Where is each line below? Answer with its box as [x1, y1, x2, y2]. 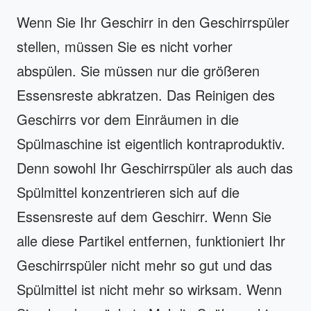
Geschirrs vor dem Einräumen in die [17, 108, 239, 129]
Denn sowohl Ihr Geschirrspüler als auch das [17, 157, 293, 178]
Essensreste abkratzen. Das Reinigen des [17, 84, 275, 105]
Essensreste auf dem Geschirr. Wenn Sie [17, 205, 271, 226]
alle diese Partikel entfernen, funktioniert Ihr [17, 230, 285, 251]
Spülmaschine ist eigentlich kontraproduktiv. [17, 133, 285, 153]
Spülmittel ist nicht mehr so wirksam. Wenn [17, 278, 282, 299]
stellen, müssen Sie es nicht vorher [17, 35, 233, 56]
